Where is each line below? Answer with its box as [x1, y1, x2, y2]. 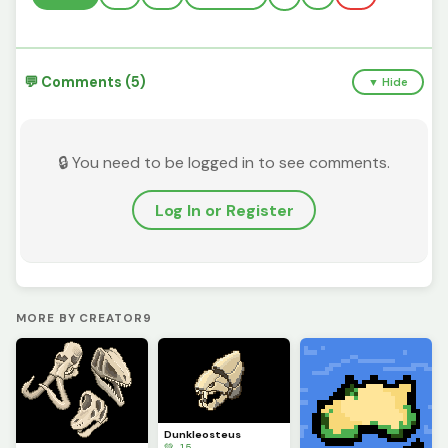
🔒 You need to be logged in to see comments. [58, 152, 390, 174]
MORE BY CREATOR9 [16, 311, 152, 327]
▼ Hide [368, 75, 409, 90]
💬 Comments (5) [24, 73, 146, 92]
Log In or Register [154, 199, 294, 221]
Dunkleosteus [164, 427, 242, 441]
